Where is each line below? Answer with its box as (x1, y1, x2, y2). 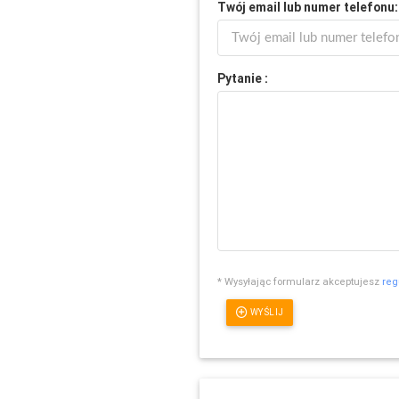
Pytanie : (217, 69, 269, 86)
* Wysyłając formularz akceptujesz (217, 275, 383, 289)
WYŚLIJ (249, 306, 284, 319)
